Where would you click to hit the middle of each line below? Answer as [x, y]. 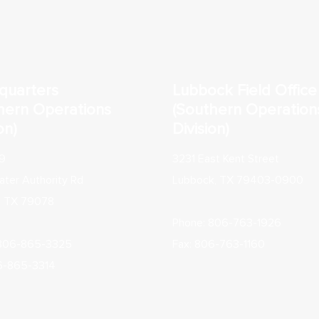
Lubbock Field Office [245, 91]
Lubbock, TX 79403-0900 [238, 180]
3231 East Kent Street [226, 159]
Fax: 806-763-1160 [219, 244]
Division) [201, 129]
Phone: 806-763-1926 [227, 223]
